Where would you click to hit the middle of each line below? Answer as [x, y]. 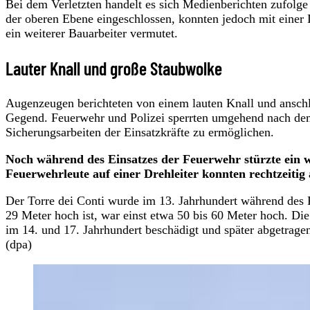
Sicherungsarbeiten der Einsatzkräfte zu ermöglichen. [140, 132]
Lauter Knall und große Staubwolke [114, 68]
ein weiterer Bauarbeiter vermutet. [92, 33]
